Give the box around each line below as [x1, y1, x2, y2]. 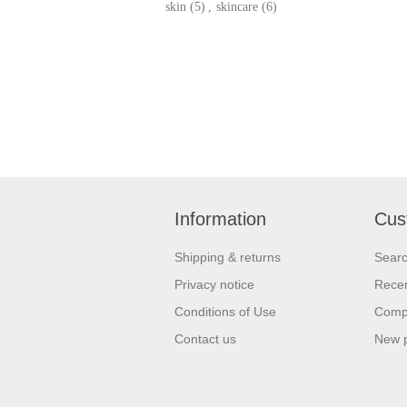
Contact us [174, 331, 236, 346]
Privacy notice [174, 276, 254, 292]
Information [174, 208, 266, 229]
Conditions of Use [174, 303, 276, 319]
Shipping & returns [174, 249, 281, 264]
